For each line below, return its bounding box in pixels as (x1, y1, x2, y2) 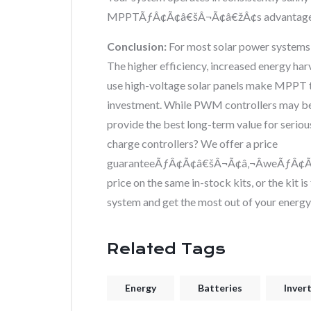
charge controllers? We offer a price (107, 137, 278, 150)
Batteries (198, 282, 242, 294)
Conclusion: (107, 40, 169, 53)
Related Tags (107, 240, 226, 258)
